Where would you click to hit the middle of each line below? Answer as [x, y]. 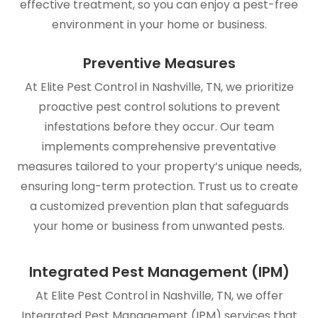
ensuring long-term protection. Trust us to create [159, 187]
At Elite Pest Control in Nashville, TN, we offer [159, 296]
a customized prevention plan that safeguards [159, 207]
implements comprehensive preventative [159, 147]
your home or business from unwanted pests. [159, 226]
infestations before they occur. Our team [159, 127]
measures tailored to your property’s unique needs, [159, 167]
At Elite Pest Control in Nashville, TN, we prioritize [159, 87]
